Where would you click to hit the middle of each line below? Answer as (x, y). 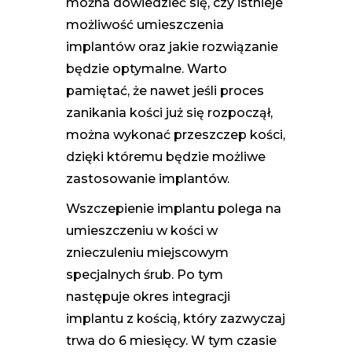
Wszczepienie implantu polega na (174, 208)
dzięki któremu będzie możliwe (166, 156)
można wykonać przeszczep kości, (176, 134)
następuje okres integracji (148, 296)
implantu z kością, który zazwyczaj (176, 318)
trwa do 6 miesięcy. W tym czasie (171, 340)
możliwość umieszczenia (145, 24)
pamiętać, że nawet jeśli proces (165, 90)
